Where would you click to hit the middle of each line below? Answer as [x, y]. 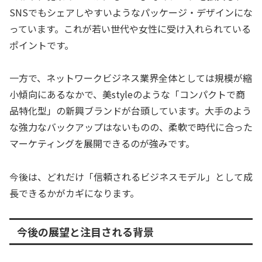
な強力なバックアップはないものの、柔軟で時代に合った [131, 127]
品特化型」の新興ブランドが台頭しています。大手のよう [130, 111]
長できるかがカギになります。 [74, 193]
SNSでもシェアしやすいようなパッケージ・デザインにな [131, 12]
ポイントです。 [42, 45]
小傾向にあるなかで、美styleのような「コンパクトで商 [127, 94]
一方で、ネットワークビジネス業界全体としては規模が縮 [131, 78]
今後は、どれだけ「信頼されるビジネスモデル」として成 [131, 177]
